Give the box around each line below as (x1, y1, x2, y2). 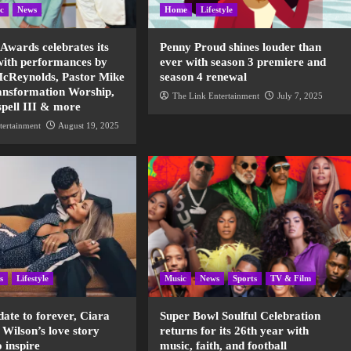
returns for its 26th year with (160, 324, 309, 338)
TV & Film (270, 273, 312, 284)
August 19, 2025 (58, 121, 120, 131)
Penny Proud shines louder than (160, 41, 322, 54)
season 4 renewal (160, 71, 248, 84)
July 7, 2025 (277, 91, 324, 101)
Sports (233, 273, 258, 284)
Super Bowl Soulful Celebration (160, 309, 321, 323)
